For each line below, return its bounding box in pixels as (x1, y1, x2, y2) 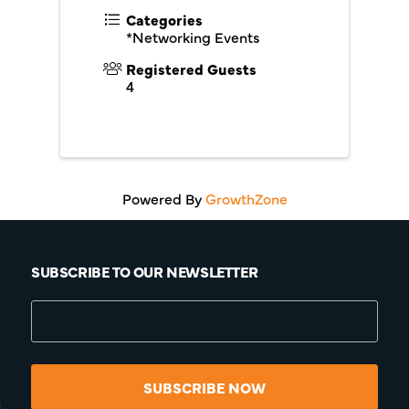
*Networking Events (126, 26, 260, 47)
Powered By (121, 188, 205, 208)
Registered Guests (126, 58, 257, 79)
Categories (126, 9, 203, 29)
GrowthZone (204, 188, 288, 208)
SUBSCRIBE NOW (143, 377, 266, 397)
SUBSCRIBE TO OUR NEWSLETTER (30, 261, 258, 281)
